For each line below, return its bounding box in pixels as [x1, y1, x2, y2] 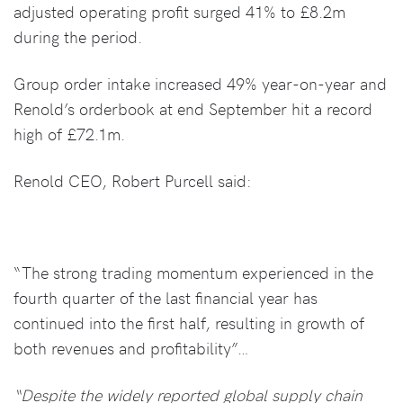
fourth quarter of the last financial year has [13, 286, 318, 309]
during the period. [13, 25, 142, 49]
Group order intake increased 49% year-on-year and [13, 72, 387, 95]
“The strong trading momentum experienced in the [13, 261, 373, 284]
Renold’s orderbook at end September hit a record [13, 97, 372, 121]
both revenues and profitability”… [13, 336, 249, 360]
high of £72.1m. [13, 122, 125, 146]
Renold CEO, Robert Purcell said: [13, 169, 252, 193]
